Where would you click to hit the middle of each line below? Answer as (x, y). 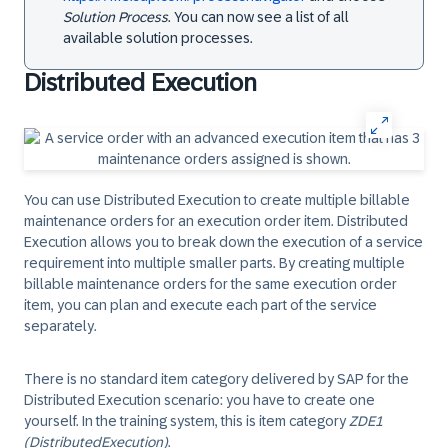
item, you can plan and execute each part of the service (200, 305)
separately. (60, 326)
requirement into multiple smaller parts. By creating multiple (214, 263)
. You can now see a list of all (258, 17)
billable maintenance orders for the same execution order (210, 284)
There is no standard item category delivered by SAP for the (216, 379)
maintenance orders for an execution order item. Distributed (216, 221)
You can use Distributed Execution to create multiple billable (217, 200)
